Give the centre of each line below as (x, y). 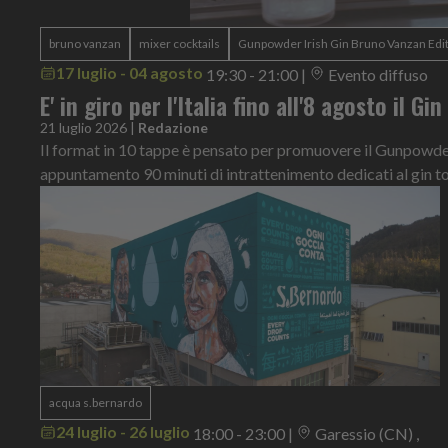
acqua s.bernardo (95, 402)
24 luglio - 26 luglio (123, 431)
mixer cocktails (179, 43)
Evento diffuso (378, 74)
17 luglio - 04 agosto (129, 72)
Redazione (173, 127)
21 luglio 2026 (83, 127)
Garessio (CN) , (367, 433)
